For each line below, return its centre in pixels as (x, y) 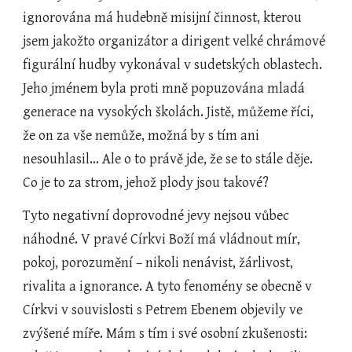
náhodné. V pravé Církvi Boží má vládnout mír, (162, 239)
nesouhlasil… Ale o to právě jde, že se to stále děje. (168, 159)
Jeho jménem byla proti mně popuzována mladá (164, 88)
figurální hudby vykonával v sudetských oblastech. (173, 65)
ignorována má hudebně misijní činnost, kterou (163, 18)
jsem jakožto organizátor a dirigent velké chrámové (174, 41)
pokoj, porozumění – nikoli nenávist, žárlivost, (158, 263)
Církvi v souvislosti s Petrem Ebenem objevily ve (163, 310)
